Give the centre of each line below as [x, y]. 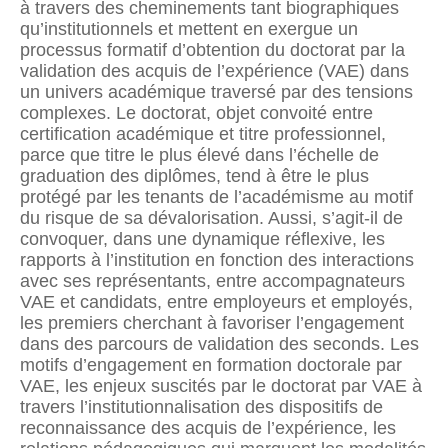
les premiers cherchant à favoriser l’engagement [212, 322]
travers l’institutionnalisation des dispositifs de [201, 406]
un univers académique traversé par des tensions [216, 91]
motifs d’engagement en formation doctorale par [211, 364]
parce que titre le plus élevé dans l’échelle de [199, 154]
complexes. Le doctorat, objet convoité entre [196, 112]
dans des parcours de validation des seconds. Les [219, 343]
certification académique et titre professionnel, [203, 133]
